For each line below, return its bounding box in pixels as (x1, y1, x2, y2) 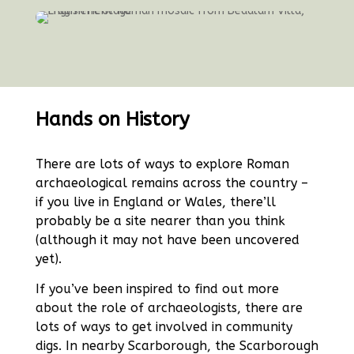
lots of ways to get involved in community (35, 319, 292, 335)
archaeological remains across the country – (35, 175, 308, 191)
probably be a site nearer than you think (35, 213, 285, 229)
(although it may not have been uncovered (35, 232, 299, 248)
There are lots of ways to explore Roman (35, 156, 289, 172)
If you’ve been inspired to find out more (35, 281, 279, 297)
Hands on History (35, 108, 190, 131)
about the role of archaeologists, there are (35, 300, 303, 316)
